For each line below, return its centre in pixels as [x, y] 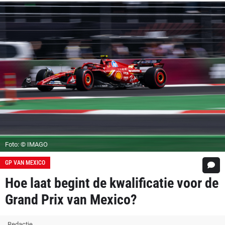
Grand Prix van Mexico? [71, 199]
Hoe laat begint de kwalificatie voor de [112, 183]
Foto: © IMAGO [26, 144]
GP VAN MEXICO [25, 162]
